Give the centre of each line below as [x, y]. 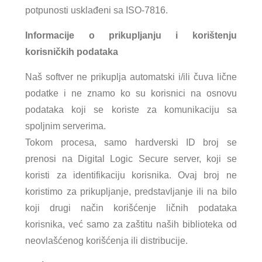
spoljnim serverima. [66, 126]
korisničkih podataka [72, 51]
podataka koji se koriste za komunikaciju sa [131, 109]
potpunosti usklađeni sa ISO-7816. [97, 10]
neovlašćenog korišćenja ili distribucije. [107, 240]
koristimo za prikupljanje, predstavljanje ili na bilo [131, 191]
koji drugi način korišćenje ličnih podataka [131, 208]
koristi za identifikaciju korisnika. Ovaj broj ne [131, 175]
